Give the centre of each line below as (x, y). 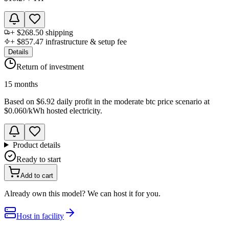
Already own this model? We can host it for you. (82, 193)
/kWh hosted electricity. (64, 110)
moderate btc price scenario (158, 101)
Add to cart (37, 175)
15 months (21, 84)
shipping (58, 32)
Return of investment (50, 66)
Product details (36, 145)
